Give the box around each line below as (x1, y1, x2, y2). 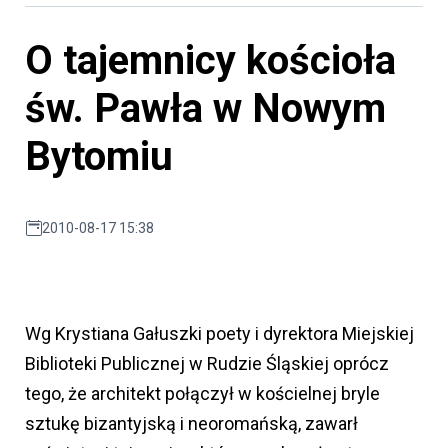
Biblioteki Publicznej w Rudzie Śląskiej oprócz (25, 353, 389, 375)
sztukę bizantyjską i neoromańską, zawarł (25, 413, 358, 435)
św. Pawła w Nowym (25, 85, 386, 133)
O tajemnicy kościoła (25, 37, 396, 85)
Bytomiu (25, 133, 173, 181)
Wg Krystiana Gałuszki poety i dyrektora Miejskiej (25, 323, 414, 345)
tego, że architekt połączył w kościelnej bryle (25, 383, 380, 405)
